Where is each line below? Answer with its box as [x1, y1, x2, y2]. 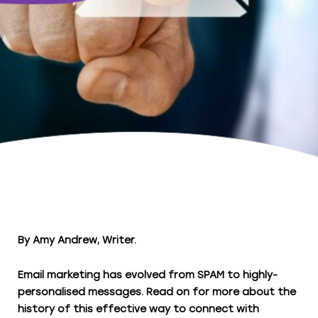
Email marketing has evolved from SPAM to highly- [18, 269, 278, 281]
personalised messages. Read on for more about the [18, 286, 296, 298]
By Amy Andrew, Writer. [18, 234, 136, 246]
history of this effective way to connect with [18, 303, 259, 315]
